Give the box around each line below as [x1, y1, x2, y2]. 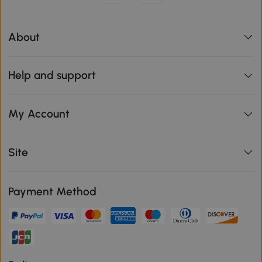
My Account [8, 107, 70, 121]
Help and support [8, 68, 96, 82]
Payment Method [8, 184, 97, 198]
